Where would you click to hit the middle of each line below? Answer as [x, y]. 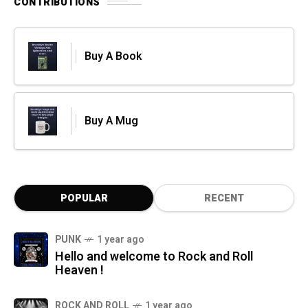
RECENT [224, 199]
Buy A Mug [111, 121]
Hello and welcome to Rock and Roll [154, 257]
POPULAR [84, 199]
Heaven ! [79, 271]
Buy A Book [113, 57]
